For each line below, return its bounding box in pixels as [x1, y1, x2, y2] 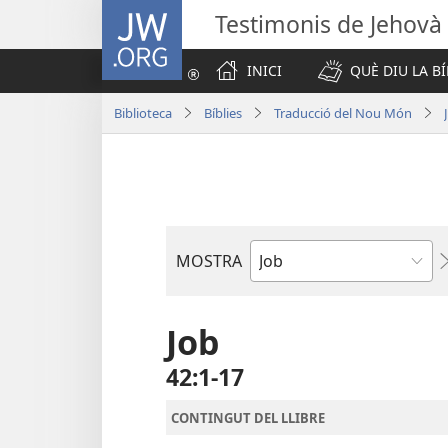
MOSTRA [176, 250, 242, 272]
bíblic [250, 289, 290, 312]
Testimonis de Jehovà [215, 8, 442, 40]
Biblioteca [114, 103, 172, 122]
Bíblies [204, 103, 242, 122]
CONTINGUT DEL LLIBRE [171, 408, 325, 427]
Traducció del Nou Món [274, 103, 412, 122]
